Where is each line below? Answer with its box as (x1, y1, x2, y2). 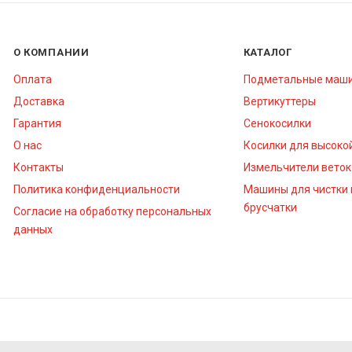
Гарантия (13, 117, 61, 130)
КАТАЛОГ (243, 46, 292, 59)
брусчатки (243, 201, 297, 214)
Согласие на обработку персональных (13, 205, 211, 218)
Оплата (13, 73, 52, 86)
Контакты (13, 161, 64, 174)
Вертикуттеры (243, 95, 316, 108)
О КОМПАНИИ (13, 46, 90, 59)
